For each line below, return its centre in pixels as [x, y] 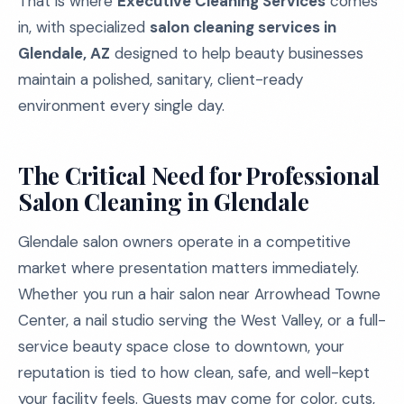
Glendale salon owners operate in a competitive [184, 242]
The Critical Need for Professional [199, 175]
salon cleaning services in [243, 27]
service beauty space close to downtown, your [181, 346]
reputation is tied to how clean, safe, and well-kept [194, 372]
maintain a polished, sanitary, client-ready [161, 79]
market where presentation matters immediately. [188, 268]
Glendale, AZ [64, 53]
